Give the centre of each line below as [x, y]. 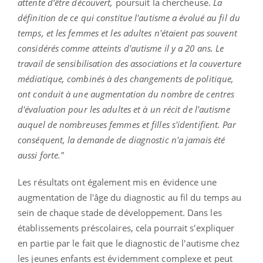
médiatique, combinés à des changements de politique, [126, 78]
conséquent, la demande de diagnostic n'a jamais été [122, 139]
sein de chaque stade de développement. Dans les [120, 212]
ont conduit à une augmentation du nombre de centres [126, 94]
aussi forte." [41, 155]
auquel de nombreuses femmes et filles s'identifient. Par [127, 124]
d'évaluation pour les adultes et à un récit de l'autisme [124, 109]
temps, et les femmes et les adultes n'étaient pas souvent [127, 33]
